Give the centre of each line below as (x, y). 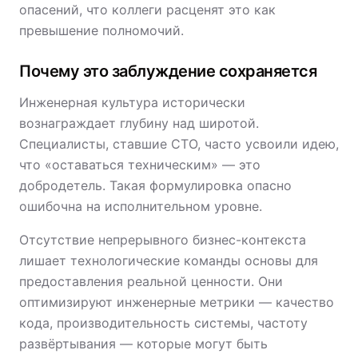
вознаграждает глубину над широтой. (139, 123)
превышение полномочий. (101, 30)
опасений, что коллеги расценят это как (147, 10)
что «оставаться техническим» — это (140, 165)
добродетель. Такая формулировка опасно (155, 185)
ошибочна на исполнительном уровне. (141, 206)
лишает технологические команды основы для (169, 261)
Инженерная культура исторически (132, 102)
